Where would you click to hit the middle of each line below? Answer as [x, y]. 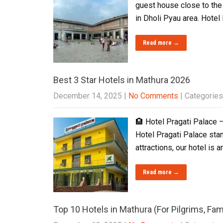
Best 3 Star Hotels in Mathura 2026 [122, 80]
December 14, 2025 [88, 96]
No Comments [153, 96]
